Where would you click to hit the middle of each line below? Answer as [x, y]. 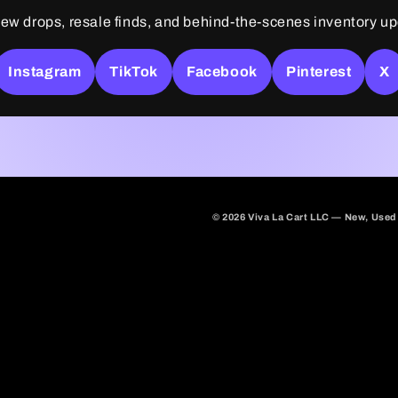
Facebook [222, 72]
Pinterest [318, 72]
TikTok [134, 72]
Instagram [45, 72]
